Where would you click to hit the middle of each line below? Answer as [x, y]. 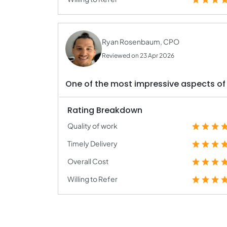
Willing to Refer [92, 179]
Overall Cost [88, 161]
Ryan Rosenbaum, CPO [141, 42]
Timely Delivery [92, 143]
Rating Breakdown [105, 110]
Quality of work [92, 126]
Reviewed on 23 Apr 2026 [138, 55]
